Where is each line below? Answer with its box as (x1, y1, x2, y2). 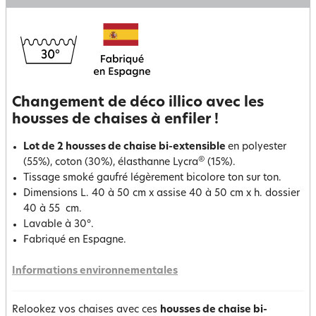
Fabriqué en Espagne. (23, 235, 126, 245)
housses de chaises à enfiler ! (12, 113, 219, 127)
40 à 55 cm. (23, 204, 85, 214)
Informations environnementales (12, 266, 178, 276)
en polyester (228, 142, 286, 152)
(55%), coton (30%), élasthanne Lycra (23, 157, 198, 168)
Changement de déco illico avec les (12, 96, 264, 110)
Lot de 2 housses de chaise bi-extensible (23, 142, 228, 152)
